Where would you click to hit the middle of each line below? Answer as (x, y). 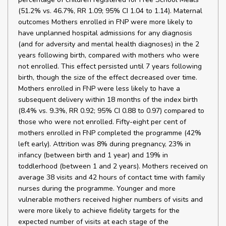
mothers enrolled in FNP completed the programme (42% (110, 133)
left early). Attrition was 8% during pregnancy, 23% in (104, 144)
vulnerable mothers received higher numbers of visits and (110, 200)
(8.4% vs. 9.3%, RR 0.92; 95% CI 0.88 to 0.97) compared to (111, 111)
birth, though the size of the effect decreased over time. (108, 77)
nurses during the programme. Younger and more (97, 188)
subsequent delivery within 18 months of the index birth (108, 100)
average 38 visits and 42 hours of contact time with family (111, 177)
